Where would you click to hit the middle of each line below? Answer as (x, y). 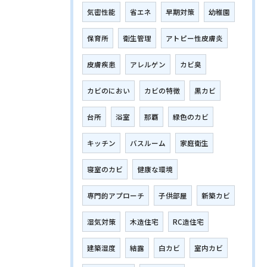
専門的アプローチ (116, 195)
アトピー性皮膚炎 (194, 38)
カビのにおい (108, 91)
